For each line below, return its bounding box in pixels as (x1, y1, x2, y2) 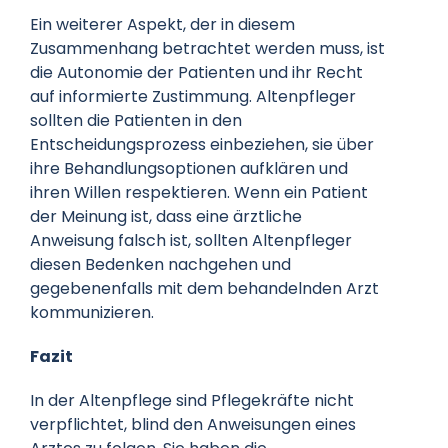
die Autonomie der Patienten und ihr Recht (29, 60, 363, 84)
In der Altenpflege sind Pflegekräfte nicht (29, 388, 354, 412)
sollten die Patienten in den (29, 108, 242, 132)
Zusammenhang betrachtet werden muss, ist (29, 36, 385, 60)
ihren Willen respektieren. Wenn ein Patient (29, 180, 368, 204)
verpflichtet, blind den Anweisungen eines (29, 412, 356, 436)
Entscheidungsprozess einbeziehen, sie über (29, 132, 374, 156)
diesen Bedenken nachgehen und (29, 252, 291, 276)
